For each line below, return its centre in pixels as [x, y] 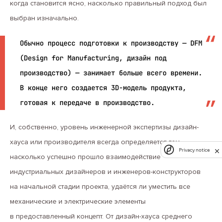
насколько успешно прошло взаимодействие [85, 157]
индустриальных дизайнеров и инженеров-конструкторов [105, 172]
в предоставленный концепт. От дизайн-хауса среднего [101, 216]
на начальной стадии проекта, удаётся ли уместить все [100, 187]
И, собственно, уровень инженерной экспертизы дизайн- [104, 127]
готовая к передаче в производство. [87, 103]
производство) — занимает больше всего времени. [111, 73]
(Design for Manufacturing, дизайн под [93, 58]
